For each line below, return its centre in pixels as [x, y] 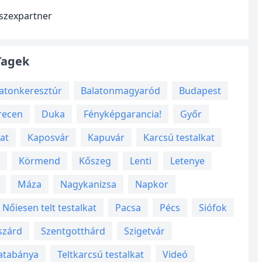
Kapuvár [106, 137]
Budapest [200, 91]
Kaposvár [48, 137]
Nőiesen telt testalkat [49, 208]
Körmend [39, 161]
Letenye [187, 161]
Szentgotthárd [73, 231]
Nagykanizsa [88, 184]
